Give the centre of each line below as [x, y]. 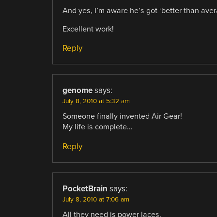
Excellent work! [88, 29]
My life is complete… [97, 127]
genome [77, 91]
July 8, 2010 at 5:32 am [96, 101]
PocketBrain [85, 188]
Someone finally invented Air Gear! [122, 116]
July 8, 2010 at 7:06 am [96, 199]
